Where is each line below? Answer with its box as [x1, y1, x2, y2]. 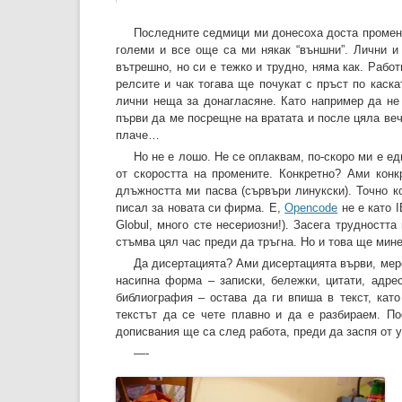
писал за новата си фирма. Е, [116, 201, 285, 215]
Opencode [284, 201, 338, 215]
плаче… [116, 128, 160, 143]
